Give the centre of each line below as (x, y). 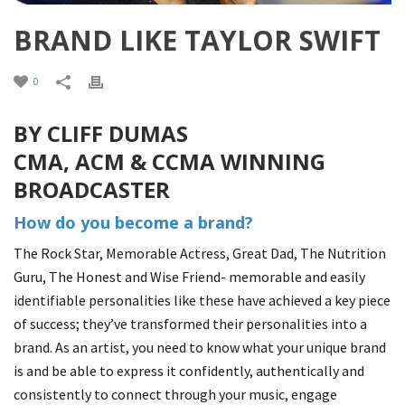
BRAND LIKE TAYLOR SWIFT (197, 40)
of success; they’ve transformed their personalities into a (190, 324)
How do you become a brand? (133, 222)
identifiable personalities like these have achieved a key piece (202, 300)
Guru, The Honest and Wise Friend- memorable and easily (189, 277)
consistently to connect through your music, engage (175, 394)
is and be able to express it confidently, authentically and (189, 371)
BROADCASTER (92, 189)
